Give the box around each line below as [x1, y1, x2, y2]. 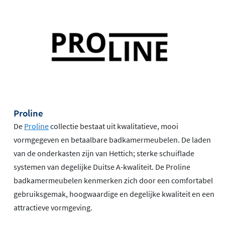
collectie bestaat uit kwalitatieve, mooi [49, 121, 178, 132]
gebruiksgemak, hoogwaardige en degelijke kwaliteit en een [14, 189, 214, 199]
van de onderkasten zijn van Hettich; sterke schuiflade [14, 148, 194, 159]
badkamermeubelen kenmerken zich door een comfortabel [14, 175, 213, 186]
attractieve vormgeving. [14, 202, 92, 213]
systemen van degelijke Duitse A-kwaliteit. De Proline [14, 162, 190, 172]
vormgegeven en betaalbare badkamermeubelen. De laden [14, 135, 211, 145]
